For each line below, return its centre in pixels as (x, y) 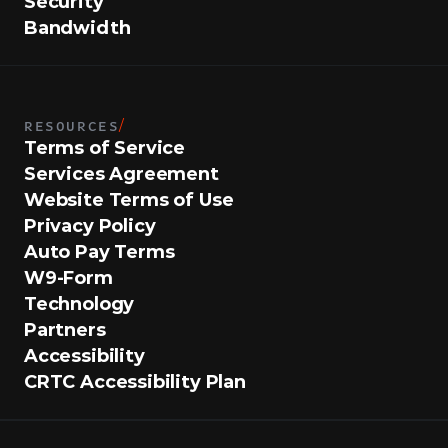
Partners (65, 330)
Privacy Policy (90, 226)
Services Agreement (121, 174)
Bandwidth (77, 28)
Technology (79, 304)
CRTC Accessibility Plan (135, 382)
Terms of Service (105, 148)
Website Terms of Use (129, 200)
